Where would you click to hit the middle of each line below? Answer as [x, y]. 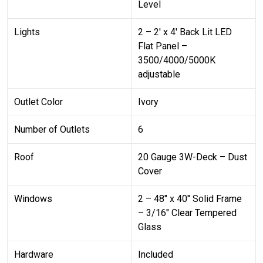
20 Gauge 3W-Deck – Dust [193, 157]
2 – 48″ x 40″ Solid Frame [190, 198]
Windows [33, 198]
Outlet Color [39, 102]
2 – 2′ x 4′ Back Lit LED [185, 32]
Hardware [34, 254]
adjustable [159, 74]
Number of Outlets [52, 129]
